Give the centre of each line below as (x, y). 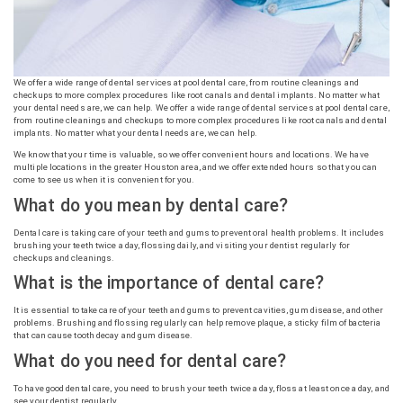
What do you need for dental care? (150, 361)
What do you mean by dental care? (151, 205)
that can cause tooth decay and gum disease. (103, 336)
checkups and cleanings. (64, 257)
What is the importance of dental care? (169, 283)
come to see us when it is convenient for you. (104, 179)
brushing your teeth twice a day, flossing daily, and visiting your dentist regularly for (182, 245)
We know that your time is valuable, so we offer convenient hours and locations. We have (191, 154)
